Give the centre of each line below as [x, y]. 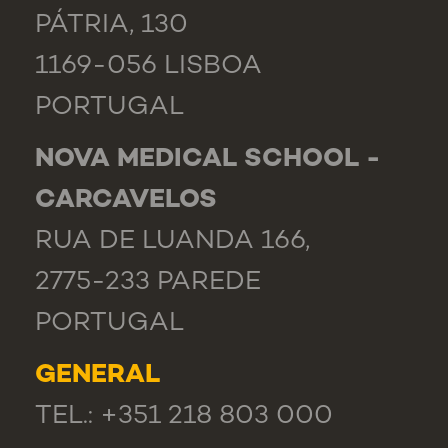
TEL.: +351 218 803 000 [184, 417]
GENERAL [97, 376]
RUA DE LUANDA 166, [172, 242]
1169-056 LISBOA [148, 67]
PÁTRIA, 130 [111, 26]
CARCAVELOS [126, 201]
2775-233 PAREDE [148, 283]
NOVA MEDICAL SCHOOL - [207, 160]
